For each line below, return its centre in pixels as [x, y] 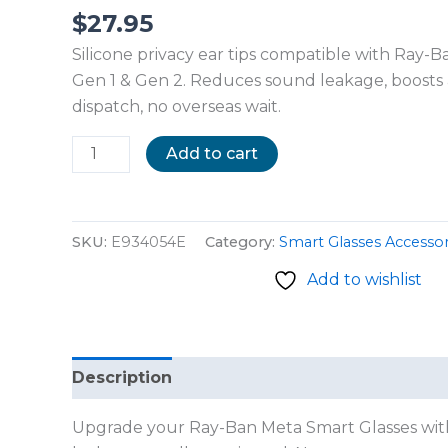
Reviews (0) [238, 377]
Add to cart [212, 153]
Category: [242, 242]
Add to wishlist [364, 279]
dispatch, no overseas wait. [176, 106]
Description [122, 377]
